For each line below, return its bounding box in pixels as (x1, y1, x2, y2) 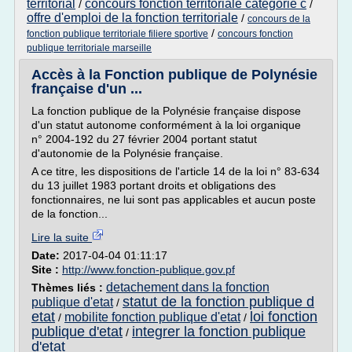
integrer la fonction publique (132, 324, 306, 339)
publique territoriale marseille (27, 42, 152, 53)
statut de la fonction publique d (123, 294, 314, 310)
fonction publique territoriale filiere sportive (27, 28, 208, 39)
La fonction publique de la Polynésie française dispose (31, 104, 301, 117)
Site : (31, 263, 62, 276)
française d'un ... (31, 81, 142, 97)
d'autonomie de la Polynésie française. (31, 147, 223, 159)
